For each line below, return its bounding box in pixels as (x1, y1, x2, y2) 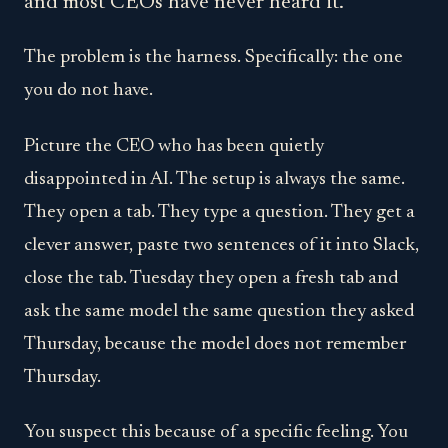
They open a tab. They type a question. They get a (24, 202, 415, 222)
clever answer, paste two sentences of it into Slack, (24, 235, 419, 255)
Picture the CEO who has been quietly (24, 136, 324, 156)
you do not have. (24, 81, 153, 101)
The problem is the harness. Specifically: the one (24, 48, 403, 68)
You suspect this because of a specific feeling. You (24, 423, 408, 443)
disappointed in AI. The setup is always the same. (24, 169, 405, 189)
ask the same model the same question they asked (24, 301, 414, 321)
